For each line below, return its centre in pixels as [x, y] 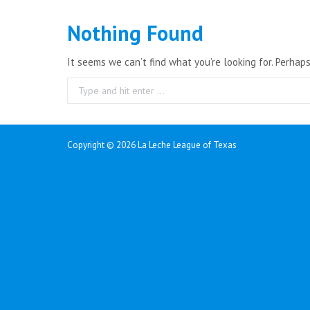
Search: [84, 86]
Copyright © [92, 145]
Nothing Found [135, 33]
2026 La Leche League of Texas [176, 145]
